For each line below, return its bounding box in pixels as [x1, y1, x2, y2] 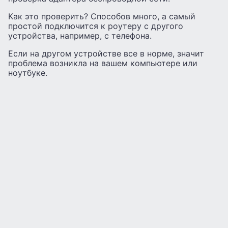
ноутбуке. [8, 67, 47, 78]
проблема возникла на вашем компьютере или [8, 58, 197, 68]
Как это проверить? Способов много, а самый [8, 11, 195, 21]
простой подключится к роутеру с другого [8, 20, 183, 31]
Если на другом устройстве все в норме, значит [8, 48, 204, 59]
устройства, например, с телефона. [8, 30, 152, 41]
